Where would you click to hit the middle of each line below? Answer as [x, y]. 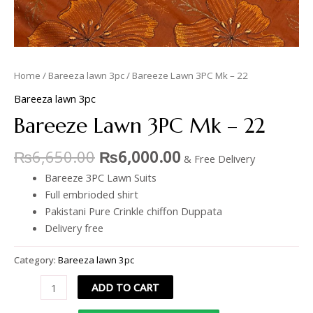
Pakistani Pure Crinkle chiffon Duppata [133, 211]
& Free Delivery [219, 159]
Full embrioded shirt [91, 194]
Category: [36, 260]
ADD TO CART [125, 287]
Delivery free [74, 227]
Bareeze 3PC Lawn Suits [100, 177]
